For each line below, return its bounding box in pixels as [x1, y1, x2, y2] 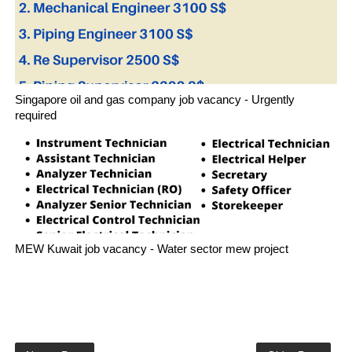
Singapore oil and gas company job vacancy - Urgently [14, 93, 295, 106]
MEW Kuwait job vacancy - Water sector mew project [14, 242, 288, 255]
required [14, 108, 57, 122]
